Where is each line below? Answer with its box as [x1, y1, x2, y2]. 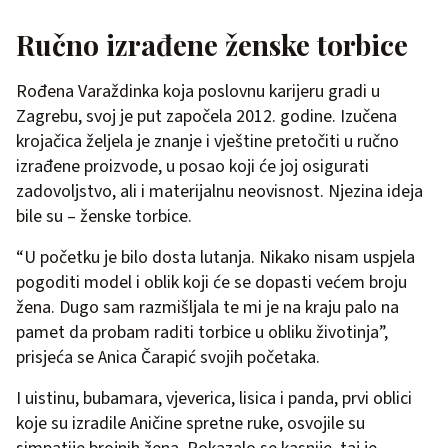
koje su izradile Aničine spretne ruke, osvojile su [16, 410, 365, 436]
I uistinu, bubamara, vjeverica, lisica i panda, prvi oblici [16, 385, 412, 411]
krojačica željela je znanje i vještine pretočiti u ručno [16, 128, 399, 154]
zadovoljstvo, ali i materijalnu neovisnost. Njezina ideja [16, 178, 423, 204]
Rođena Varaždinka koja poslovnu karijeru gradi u [16, 78, 380, 104]
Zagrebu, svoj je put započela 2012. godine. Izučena [16, 103, 397, 129]
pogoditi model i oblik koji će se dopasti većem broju [16, 269, 407, 295]
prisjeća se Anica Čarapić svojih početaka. [16, 344, 320, 370]
